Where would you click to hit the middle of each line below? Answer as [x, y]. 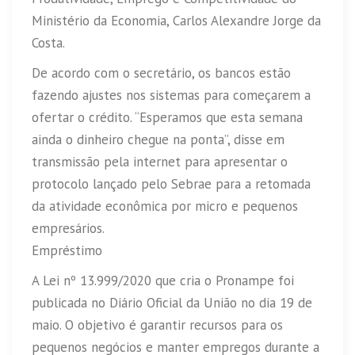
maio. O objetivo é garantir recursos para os [157, 324]
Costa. [48, 42]
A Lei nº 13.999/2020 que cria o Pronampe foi [163, 280]
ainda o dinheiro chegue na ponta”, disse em [158, 139]
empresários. [68, 228]
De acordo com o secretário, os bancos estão [161, 73]
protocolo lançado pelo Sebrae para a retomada [171, 183]
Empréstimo [67, 250]
